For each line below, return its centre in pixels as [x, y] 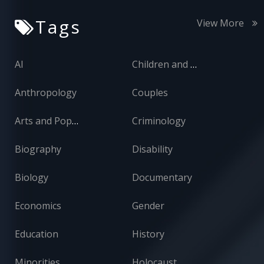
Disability [152, 149]
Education [37, 234]
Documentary [162, 178]
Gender [148, 206]
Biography [38, 149]
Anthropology [46, 93]
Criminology [159, 121]
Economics [38, 206]
